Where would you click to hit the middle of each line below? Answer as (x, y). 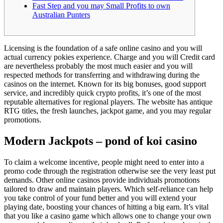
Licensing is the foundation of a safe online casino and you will (103, 48)
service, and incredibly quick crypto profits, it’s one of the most (103, 93)
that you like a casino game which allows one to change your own (108, 216)
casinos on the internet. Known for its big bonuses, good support (105, 84)
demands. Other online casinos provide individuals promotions (102, 180)
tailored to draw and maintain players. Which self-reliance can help (109, 189)
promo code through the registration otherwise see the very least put (110, 171)
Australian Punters (61, 15)
